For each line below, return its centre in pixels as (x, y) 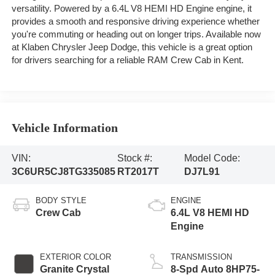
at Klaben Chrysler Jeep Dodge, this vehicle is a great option (132, 47)
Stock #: (135, 158)
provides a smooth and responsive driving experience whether (135, 21)
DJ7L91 (202, 171)
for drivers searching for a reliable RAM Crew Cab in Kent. (127, 60)
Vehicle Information (64, 127)
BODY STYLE (61, 201)
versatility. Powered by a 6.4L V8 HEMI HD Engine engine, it (131, 8)
